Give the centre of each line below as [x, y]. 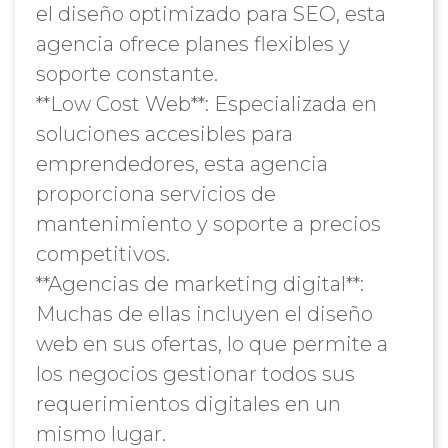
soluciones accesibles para [164, 134]
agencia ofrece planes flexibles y [192, 44]
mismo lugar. [100, 434]
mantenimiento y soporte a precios [208, 224]
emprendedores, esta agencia [181, 164]
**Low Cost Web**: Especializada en [206, 104]
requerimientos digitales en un [188, 404]
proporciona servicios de [155, 194]
